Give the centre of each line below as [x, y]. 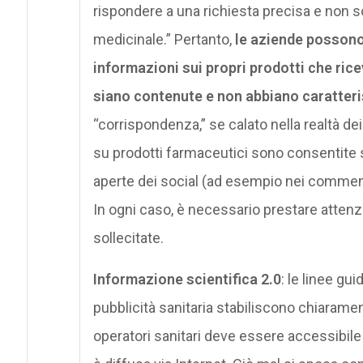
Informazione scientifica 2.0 [187, 279]
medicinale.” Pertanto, [164, 39]
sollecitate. [128, 237]
